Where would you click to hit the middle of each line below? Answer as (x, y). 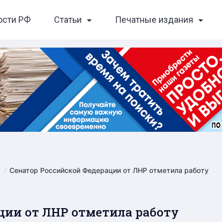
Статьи (68, 20)
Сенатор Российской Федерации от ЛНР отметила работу (109, 170)
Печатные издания (154, 20)
